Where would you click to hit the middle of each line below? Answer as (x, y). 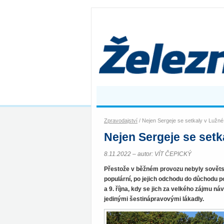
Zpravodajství (121, 120)
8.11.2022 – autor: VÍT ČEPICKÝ (148, 154)
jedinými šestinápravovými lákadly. (154, 199)
